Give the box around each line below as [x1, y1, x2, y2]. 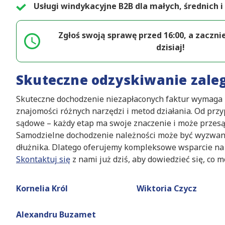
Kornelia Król [16, 183, 68, 194]
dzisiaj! [156, 42, 185, 53]
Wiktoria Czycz [137, 183, 197, 194]
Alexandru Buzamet [16, 209, 96, 220]
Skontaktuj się [16, 154, 70, 165]
